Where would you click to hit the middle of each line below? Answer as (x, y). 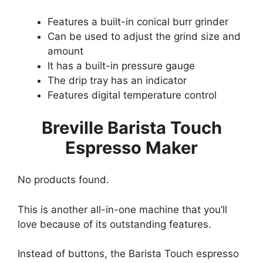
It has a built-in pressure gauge (121, 66)
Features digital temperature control (132, 95)
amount (65, 51)
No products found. (63, 180)
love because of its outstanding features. (114, 224)
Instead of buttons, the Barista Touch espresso (128, 254)
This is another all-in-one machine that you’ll (122, 209)
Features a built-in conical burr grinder (138, 22)
